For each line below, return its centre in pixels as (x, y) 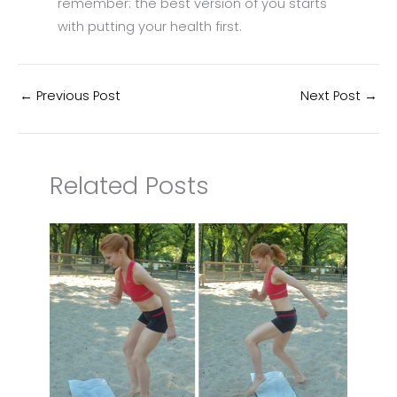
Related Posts (130, 185)
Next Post (332, 95)
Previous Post (77, 95)
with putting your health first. (150, 26)
